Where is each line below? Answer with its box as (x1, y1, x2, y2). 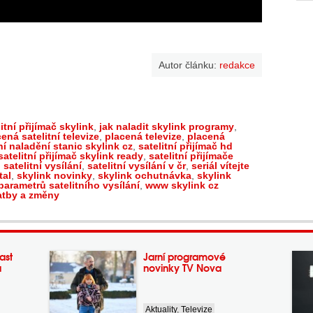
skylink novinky (17, 170, 92, 181)
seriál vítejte (191, 160, 249, 171)
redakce (219, 59, 256, 71)
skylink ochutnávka (98, 170, 191, 181)
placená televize (105, 131, 182, 142)
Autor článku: (159, 59, 220, 71)
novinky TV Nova (143, 260, 222, 275)
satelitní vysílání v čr (87, 160, 186, 171)
